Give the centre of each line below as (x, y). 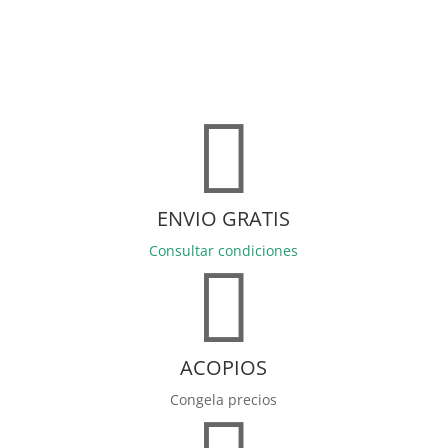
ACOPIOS (224, 368)
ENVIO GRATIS (224, 219)
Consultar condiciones (224, 251)
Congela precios (224, 400)
